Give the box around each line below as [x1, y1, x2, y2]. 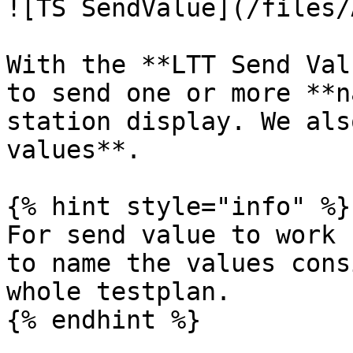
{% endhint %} [6, 306, 201, 334]
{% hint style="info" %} [6, 192, 351, 221]
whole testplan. [6, 277, 231, 306]
